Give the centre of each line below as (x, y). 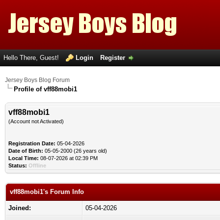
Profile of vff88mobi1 (45, 89)
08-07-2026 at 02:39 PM (68, 158)
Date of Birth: (26, 151)
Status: (18, 165)
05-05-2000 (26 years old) (75, 151)
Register (113, 58)
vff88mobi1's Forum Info (47, 192)
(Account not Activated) (36, 121)
